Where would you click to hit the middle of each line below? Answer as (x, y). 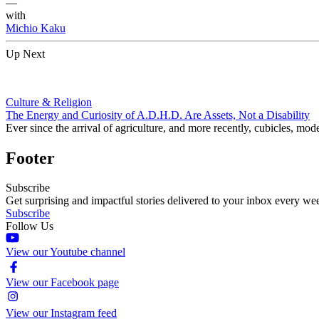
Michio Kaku (36, 28)
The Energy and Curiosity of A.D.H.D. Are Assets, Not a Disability (158, 115)
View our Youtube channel (66, 252)
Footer (30, 158)
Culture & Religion (49, 102)
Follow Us (30, 226)
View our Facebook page (62, 283)
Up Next (25, 53)
